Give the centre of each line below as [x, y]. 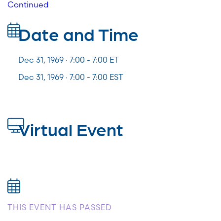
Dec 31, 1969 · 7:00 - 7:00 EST [71, 77]
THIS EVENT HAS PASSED [60, 207]
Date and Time [78, 34]
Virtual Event [71, 129]
